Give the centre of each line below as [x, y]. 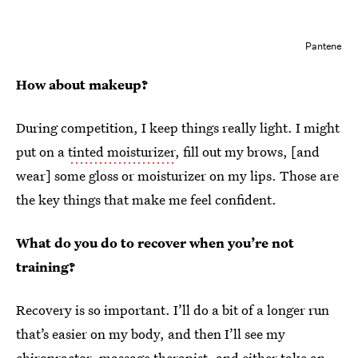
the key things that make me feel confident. [146, 199]
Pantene [324, 46]
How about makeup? [82, 84]
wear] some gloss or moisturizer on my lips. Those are [177, 175]
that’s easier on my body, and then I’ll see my [151, 334]
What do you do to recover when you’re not [155, 243]
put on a [42, 151]
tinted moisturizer [121, 151]
